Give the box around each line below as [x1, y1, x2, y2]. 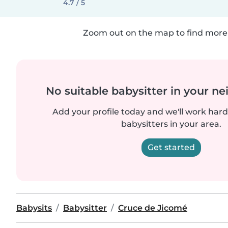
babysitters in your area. [121, 119, 221, 129]
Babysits [16, 203, 52, 213]
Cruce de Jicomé [118, 203, 187, 213]
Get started [147, 142, 195, 152]
